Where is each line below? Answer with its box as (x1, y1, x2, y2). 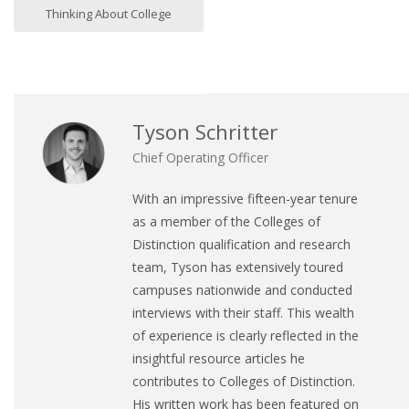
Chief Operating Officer (132, 148, 268, 166)
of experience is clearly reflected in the (132, 326, 359, 344)
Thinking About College (46, 5, 172, 22)
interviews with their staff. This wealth (132, 303, 354, 321)
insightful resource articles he (132, 349, 305, 367)
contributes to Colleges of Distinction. (132, 372, 355, 390)
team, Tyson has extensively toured (132, 257, 343, 276)
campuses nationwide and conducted (132, 280, 352, 299)
